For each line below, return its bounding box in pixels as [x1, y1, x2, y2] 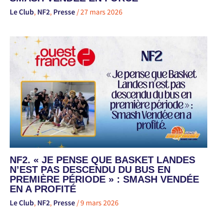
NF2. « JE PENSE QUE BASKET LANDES [10, 154, 195, 165]
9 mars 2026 [80, 197, 119, 207]
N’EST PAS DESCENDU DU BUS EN [10, 164, 170, 175]
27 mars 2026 [80, 7, 123, 17]
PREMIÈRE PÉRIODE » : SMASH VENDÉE [10, 173, 199, 185]
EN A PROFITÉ [10, 183, 76, 194]
